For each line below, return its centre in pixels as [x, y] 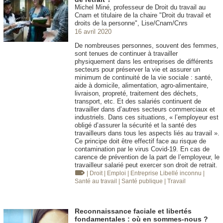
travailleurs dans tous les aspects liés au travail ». [147, 133]
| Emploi [116, 173]
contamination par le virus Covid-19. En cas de [142, 149]
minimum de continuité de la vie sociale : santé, [144, 77]
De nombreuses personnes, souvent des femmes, [147, 45]
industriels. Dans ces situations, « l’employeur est [147, 117]
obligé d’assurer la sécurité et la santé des [136, 125]
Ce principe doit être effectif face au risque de [140, 141]
